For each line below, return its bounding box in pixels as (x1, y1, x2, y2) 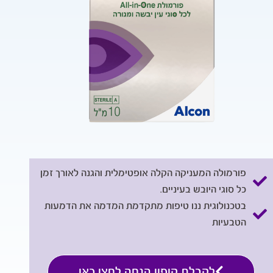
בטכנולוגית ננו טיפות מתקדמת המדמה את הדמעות (44, 200, 247, 212)
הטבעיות (212, 216, 247, 229)
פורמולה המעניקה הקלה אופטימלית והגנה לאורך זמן (40, 167, 247, 179)
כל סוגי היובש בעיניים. (160, 183, 247, 196)
